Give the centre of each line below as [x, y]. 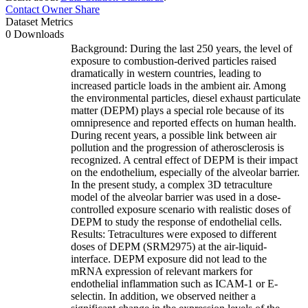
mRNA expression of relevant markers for [162, 271]
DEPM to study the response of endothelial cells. [176, 221]
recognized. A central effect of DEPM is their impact [184, 159]
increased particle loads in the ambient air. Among [178, 85]
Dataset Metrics [39, 21]
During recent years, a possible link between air [174, 135]
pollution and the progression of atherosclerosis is [177, 147]
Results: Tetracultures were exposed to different [174, 234]
